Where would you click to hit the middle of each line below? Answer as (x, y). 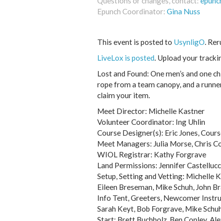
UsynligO (189, 42)
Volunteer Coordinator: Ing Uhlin (151, 122)
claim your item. (124, 95)
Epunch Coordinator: (132, 11)
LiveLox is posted (126, 58)
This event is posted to (135, 42)
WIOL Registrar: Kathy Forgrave (152, 154)
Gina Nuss (184, 11)
